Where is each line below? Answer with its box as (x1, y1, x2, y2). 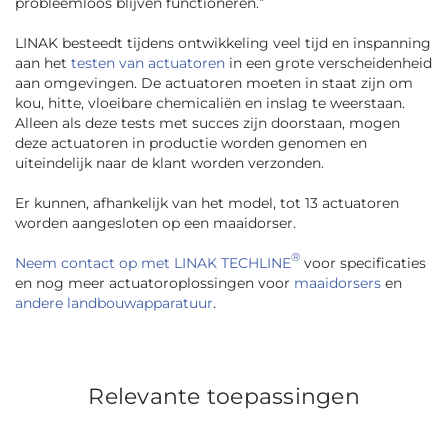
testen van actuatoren (71, 54, 225, 73)
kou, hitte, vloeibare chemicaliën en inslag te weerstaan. (15, 94, 405, 113)
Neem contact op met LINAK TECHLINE (15, 254, 291, 273)
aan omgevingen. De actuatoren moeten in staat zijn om (15, 74, 413, 93)
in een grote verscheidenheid (225, 54, 432, 73)
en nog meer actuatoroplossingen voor (15, 274, 294, 293)
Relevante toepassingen (88, 383, 360, 411)
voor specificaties (300, 254, 426, 273)
